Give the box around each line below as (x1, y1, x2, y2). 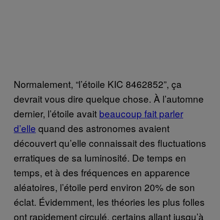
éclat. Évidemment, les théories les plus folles (14, 194, 205, 208)
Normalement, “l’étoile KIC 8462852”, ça (14, 77, 182, 90)
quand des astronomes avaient (36, 121, 169, 135)
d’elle (14, 121, 36, 135)
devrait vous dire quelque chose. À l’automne (14, 91, 204, 105)
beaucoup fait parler (99, 106, 183, 120)
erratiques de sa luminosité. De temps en (14, 150, 186, 164)
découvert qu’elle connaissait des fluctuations (14, 136, 206, 149)
